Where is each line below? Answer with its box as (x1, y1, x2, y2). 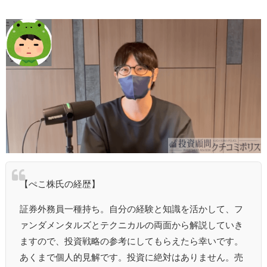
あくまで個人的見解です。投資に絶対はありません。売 (19, 250, 243, 263)
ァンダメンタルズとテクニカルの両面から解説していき (19, 218, 243, 231)
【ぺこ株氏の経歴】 (19, 177, 100, 190)
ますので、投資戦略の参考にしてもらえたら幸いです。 (19, 234, 243, 247)
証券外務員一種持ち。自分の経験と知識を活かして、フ (19, 202, 243, 215)
